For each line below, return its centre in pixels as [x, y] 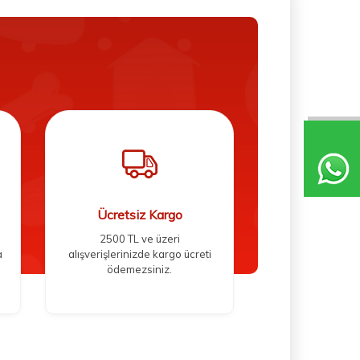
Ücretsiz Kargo [139, 215]
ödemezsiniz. [139, 270]
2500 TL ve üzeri [139, 239]
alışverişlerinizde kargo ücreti [139, 254]
